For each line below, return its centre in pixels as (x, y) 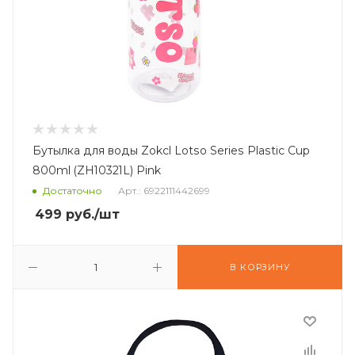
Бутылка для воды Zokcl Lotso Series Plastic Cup (171, 151)
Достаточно (73, 191)
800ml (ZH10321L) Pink (97, 170)
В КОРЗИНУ (260, 267)
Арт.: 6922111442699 (164, 191)
